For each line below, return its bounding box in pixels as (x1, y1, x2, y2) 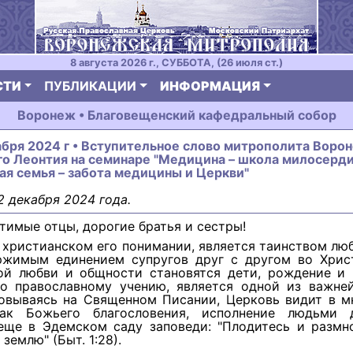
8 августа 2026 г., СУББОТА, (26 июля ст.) (70, 57, 283, 69)
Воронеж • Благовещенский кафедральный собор (17, 107, 336, 123)
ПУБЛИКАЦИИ (44, 78, 137, 94)
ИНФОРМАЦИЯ (160, 78, 261, 94)
